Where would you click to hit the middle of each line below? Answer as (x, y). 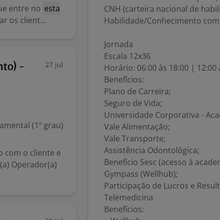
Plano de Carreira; (137, 91)
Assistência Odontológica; (152, 150)
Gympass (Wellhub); (141, 174)
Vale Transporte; (135, 138)
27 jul (54, 65)
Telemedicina (129, 197)
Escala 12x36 (127, 56)
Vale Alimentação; (137, 127)
